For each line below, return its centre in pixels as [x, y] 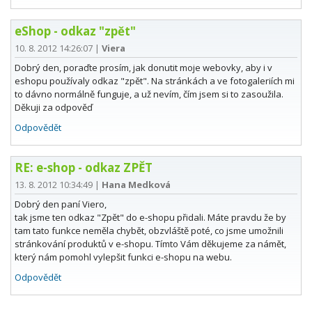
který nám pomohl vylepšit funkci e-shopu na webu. [123, 257]
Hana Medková [136, 185]
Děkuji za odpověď [54, 108]
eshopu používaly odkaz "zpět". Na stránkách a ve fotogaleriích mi [155, 81]
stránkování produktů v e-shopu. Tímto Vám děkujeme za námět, [150, 244]
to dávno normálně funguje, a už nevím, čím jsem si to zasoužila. [149, 94]
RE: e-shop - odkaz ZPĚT [84, 168]
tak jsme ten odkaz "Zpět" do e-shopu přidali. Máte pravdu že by [150, 218]
